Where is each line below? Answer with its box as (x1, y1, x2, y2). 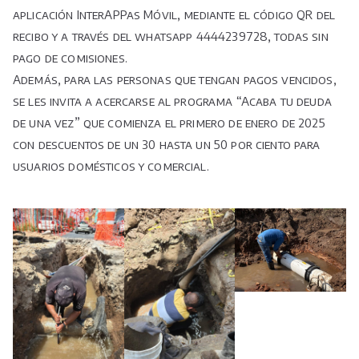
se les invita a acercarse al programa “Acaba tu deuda (13, 93, 332, 108)
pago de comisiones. (13, 50, 127, 65)
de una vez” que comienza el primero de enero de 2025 (13, 115, 325, 130)
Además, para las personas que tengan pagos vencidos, (13, 71, 337, 87)
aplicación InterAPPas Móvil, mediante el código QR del (13, 6, 336, 22)
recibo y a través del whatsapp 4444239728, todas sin (13, 28, 329, 43)
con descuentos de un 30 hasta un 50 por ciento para (13, 136, 321, 151)
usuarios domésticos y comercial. (13, 158, 209, 173)
